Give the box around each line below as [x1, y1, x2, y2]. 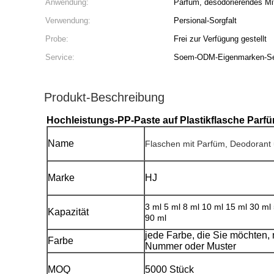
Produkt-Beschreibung [44, 91, 165, 104]
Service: [45, 53, 75, 62]
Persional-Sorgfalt [174, 16, 237, 25]
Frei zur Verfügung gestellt [174, 34, 267, 43]
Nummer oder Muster [145, 241, 236, 251]
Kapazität [48, 207, 89, 217]
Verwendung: [45, 16, 91, 25]
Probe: [45, 34, 68, 43]
